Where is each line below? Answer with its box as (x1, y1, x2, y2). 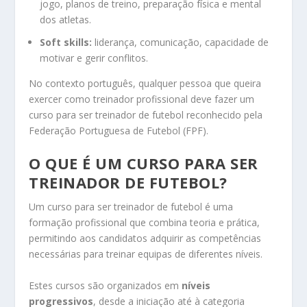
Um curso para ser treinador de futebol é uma (29, 200, 234, 214)
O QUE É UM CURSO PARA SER (29, 153, 258, 174)
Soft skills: (40, 35, 93, 49)
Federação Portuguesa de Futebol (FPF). (29, 123, 209, 137)
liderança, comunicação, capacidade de (92, 35, 269, 49)
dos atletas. (40, 12, 92, 26)
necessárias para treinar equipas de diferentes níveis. (29, 247, 263, 261)
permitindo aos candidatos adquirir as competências (29, 232, 262, 245)
